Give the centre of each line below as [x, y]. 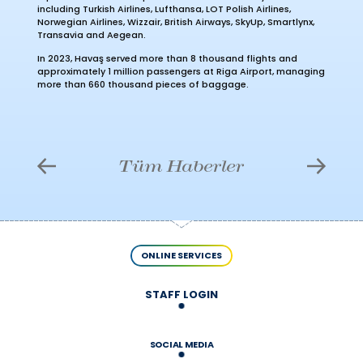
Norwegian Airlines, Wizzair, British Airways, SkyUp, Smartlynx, [175, 21]
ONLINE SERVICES [181, 256]
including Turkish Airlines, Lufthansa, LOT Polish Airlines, [164, 9]
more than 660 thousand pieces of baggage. [143, 84]
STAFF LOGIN [181, 295]
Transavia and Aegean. [91, 34]
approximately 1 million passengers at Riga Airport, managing [181, 71]
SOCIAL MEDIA [181, 345]
